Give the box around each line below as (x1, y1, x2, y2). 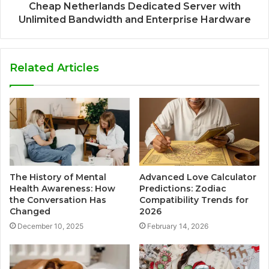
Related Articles (10, 61, 99, 74)
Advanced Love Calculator (139, 171, 256, 183)
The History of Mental (10, 171, 106, 183)
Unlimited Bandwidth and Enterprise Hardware (18, 13, 251, 25)
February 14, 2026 (147, 221, 208, 231)
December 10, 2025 (17, 221, 83, 231)
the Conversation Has (10, 194, 106, 205)
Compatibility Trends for (139, 194, 249, 205)
